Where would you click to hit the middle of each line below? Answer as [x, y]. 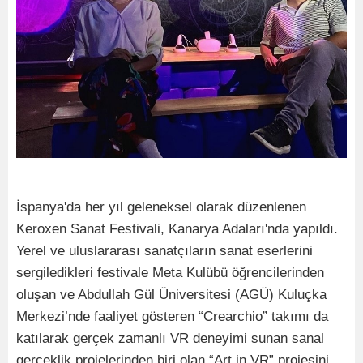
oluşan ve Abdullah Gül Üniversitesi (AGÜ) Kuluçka [171, 295]
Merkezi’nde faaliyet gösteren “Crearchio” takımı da [172, 316]
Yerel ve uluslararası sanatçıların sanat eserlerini [164, 251]
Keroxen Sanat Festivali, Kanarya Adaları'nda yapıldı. [177, 229]
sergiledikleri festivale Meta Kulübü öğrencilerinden [170, 273]
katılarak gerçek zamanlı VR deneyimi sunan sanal [170, 338]
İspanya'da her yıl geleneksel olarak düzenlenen [161, 207]
